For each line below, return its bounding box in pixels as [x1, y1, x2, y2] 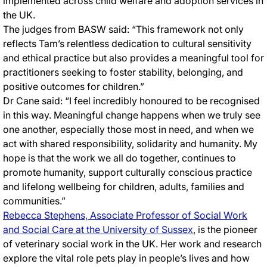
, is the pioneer [193, 223, 257, 235]
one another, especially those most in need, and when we [3, 123, 254, 135]
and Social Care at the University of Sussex [3, 223, 193, 235]
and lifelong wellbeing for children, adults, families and [3, 180, 244, 193]
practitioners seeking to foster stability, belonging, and [3, 66, 243, 78]
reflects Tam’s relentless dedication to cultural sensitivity [3, 37, 252, 49]
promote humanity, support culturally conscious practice [3, 166, 252, 178]
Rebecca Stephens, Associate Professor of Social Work [3, 209, 247, 221]
